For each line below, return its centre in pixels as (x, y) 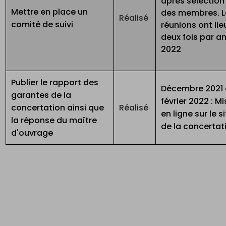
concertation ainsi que (58, 108)
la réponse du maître (54, 121)
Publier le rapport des (55, 83)
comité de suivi (43, 25)
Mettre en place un (50, 12)
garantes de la (41, 95)
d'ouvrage (32, 133)
